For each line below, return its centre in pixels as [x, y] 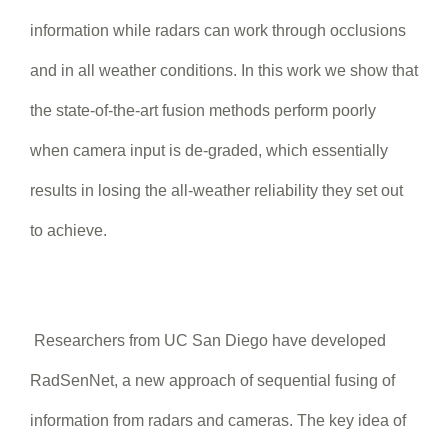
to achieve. [68, 230]
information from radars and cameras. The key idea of [218, 420]
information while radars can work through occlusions [218, 30]
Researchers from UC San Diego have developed [208, 340]
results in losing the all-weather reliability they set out [216, 190]
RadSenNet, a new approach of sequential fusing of [212, 380]
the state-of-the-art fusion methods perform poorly [203, 110]
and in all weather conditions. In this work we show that [224, 70]
